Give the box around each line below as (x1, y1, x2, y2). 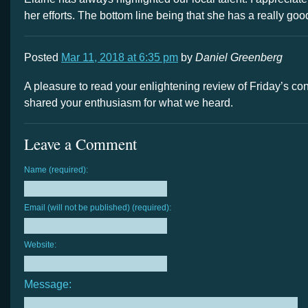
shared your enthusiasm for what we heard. (24, 96, 233, 109)
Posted (24, 51, 61, 64)
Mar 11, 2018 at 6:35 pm (61, 51, 178, 64)
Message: (24, 278, 71, 291)
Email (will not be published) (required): (24, 202, 171, 212)
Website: (24, 240, 56, 250)
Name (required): (24, 165, 88, 175)
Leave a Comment (24, 133, 137, 155)
